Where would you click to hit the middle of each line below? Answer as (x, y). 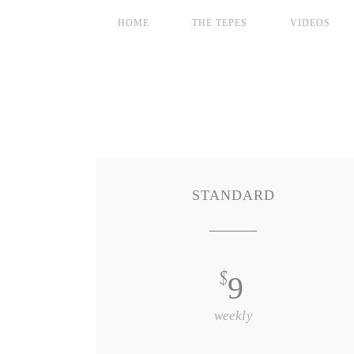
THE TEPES (220, 22)
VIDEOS (310, 22)
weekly (233, 315)
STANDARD (233, 195)
